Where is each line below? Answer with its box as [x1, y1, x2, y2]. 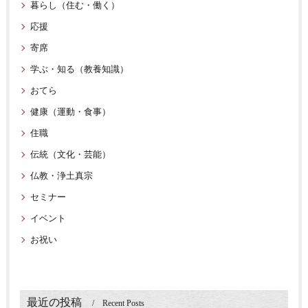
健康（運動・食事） [30, 107, 111, 117]
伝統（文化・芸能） [30, 150, 111, 159]
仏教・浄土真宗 [30, 171, 93, 181]
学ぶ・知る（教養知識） [30, 65, 129, 74]
